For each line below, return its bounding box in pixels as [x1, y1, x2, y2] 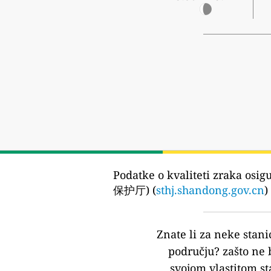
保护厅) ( [113, 183, 156, 198]
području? [168, 244, 220, 259]
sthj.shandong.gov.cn [156, 183, 264, 198]
